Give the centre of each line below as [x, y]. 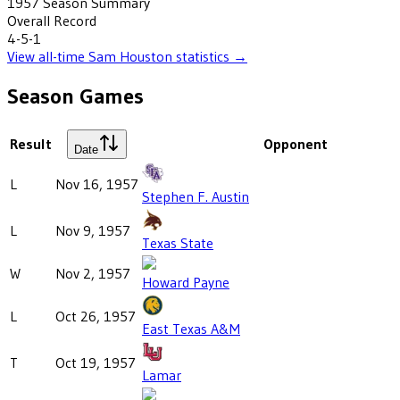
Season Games [75, 96]
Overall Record [52, 20]
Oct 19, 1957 [96, 362]
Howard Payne [186, 282]
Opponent [296, 143]
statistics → [210, 56]
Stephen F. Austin [196, 196]
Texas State [178, 242]
